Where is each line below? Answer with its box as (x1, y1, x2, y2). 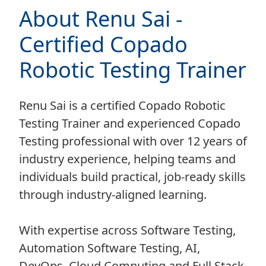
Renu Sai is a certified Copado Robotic (19, 97, 226, 114)
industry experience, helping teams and (19, 151, 236, 167)
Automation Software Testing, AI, (19, 240, 200, 256)
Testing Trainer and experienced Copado (19, 115, 240, 132)
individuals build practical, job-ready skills (19, 169, 246, 185)
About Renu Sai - (19, 4, 183, 34)
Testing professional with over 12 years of (19, 133, 247, 150)
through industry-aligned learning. (19, 186, 207, 203)
